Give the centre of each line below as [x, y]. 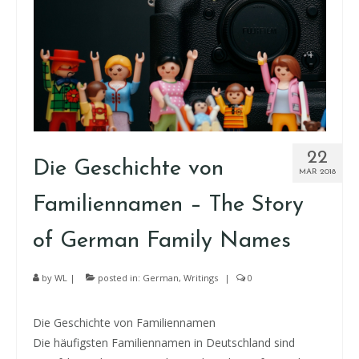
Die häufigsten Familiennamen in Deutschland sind [164, 343]
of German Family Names [162, 241]
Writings [201, 278]
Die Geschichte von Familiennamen [124, 323]
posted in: [119, 278]
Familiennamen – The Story [168, 205]
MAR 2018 [317, 172]
